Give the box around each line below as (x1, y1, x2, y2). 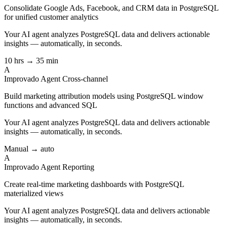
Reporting (62, 162, 94, 171)
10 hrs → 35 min (4, 56, 58, 65)
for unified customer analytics (4, 12, 98, 21)
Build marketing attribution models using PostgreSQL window (4, 91, 204, 100)
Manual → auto (4, 144, 54, 153)
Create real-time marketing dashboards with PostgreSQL (4, 179, 184, 188)
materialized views (4, 188, 63, 198)
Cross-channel (62, 74, 108, 83)
